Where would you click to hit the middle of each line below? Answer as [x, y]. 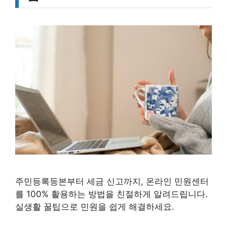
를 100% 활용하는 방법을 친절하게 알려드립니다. [111, 194]
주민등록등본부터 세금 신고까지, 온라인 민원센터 [112, 181]
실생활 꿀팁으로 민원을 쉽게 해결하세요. [95, 206]
